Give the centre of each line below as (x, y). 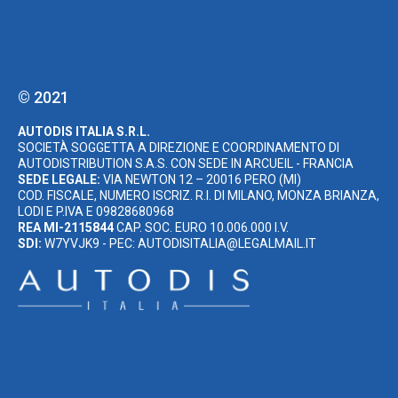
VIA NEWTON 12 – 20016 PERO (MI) (201, 180)
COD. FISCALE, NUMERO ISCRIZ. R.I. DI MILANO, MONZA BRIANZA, (199, 196)
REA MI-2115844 (66, 228)
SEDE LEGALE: (59, 180)
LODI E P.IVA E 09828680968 (96, 212)
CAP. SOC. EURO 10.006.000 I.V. (201, 228)
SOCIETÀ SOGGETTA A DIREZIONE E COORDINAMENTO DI (179, 148)
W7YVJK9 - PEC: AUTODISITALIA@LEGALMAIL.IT (179, 244)
